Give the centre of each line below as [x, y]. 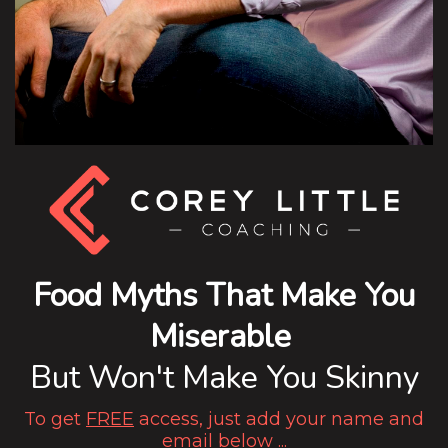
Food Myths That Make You [224, 296]
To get [55, 419]
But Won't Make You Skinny [224, 378]
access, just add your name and [279, 419]
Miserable [220, 337]
